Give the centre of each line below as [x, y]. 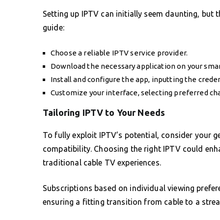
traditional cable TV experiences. [102, 162]
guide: [54, 27]
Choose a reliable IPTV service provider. [119, 53]
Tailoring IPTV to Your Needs [104, 112]
